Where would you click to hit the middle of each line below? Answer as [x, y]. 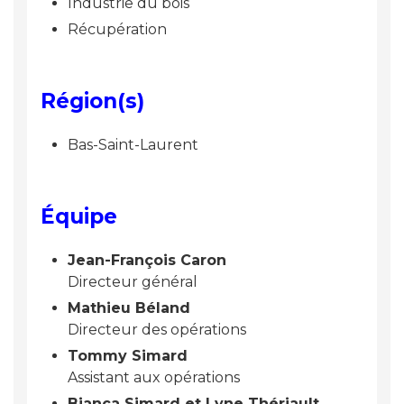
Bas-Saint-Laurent [133, 145]
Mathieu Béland [129, 308]
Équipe [79, 217]
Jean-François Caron [147, 261]
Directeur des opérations [157, 330]
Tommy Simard [128, 356]
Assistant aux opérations [154, 378]
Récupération [117, 30]
